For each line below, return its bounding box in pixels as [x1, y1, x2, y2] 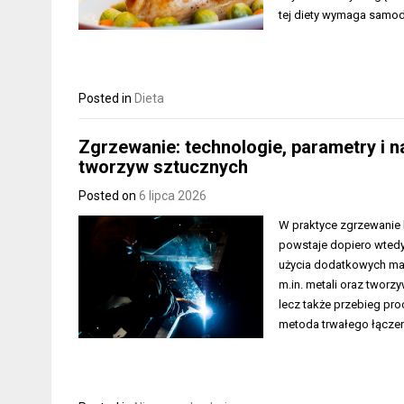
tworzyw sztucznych [78, 155, 248, 178]
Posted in [78, 91, 134, 106]
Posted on [78, 188, 139, 203]
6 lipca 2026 [139, 188, 207, 203]
